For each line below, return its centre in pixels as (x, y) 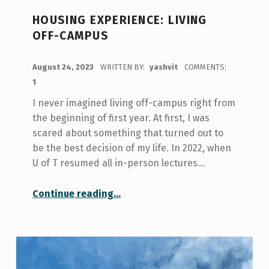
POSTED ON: (38, 60)
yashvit (164, 67)
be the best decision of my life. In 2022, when (131, 148)
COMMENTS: (205, 67)
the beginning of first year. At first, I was (121, 118)
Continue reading (73, 193)
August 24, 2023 (64, 67)
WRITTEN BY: (123, 67)
